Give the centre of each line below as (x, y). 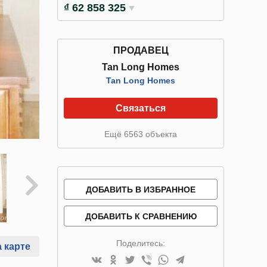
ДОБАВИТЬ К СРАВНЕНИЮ (141, 216)
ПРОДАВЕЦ (141, 50)
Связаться (141, 108)
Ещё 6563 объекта (141, 134)
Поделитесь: (141, 243)
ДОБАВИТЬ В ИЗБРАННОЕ (141, 190)
